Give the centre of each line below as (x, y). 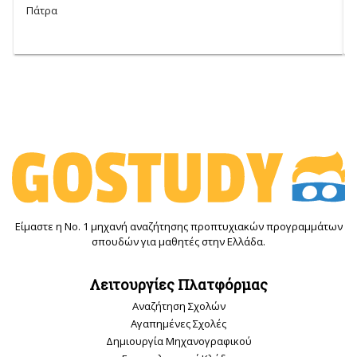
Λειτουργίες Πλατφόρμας (178, 284)
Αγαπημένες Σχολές (178, 324)
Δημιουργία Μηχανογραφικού (178, 341)
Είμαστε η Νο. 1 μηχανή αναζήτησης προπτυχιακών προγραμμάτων (178, 226)
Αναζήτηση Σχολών (178, 306)
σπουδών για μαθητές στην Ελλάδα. (178, 241)
